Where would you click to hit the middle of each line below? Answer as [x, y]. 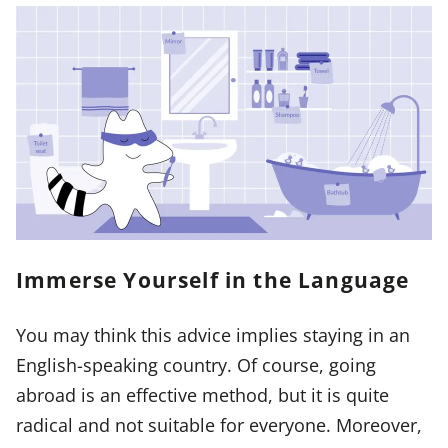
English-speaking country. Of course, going [196, 365]
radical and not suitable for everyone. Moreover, [219, 425]
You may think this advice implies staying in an [213, 335]
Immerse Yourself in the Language [213, 280]
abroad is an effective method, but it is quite [202, 395]
